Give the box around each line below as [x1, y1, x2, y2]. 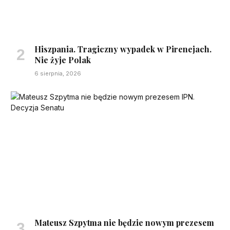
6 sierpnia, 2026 [34, 70, 81, 78]
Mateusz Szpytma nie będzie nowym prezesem [34, 217, 214, 228]
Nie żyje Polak [34, 54, 91, 66]
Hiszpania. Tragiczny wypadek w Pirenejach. [34, 44, 212, 55]
